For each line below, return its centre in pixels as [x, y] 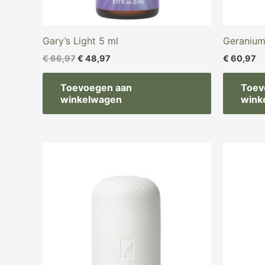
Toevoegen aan [96, 88]
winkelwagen [91, 100]
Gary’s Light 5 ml [80, 41]
